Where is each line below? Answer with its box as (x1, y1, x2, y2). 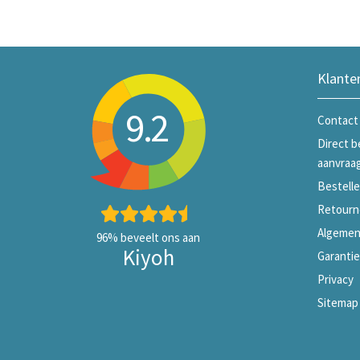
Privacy (317, 271, 354, 287)
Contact (317, 112, 358, 128)
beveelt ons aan (118, 230, 200, 246)
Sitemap (317, 294, 358, 310)
